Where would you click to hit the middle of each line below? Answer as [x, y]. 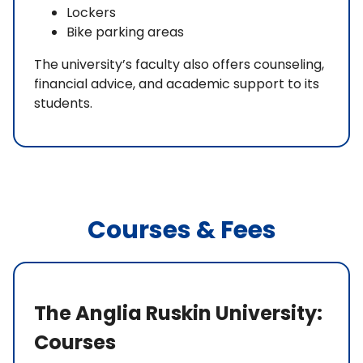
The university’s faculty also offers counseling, [179, 65]
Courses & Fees [181, 231]
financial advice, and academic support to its [177, 84]
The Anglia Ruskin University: [178, 314]
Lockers [91, 13]
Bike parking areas [125, 32]
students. [63, 104]
